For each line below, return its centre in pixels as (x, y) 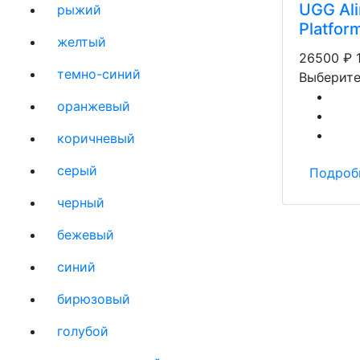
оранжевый (94, 106)
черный (81, 202)
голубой (83, 331)
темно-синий (99, 74)
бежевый (86, 235)
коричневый (96, 138)
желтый (82, 42)
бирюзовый (94, 299)
